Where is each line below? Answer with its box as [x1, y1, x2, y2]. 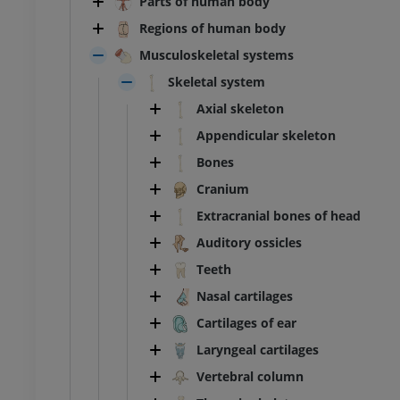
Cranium [196, 180, 249, 198]
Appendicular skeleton [196, 127, 336, 145]
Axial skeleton [196, 100, 284, 118]
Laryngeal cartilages [196, 341, 319, 359]
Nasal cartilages [196, 287, 293, 305]
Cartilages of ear [196, 314, 296, 332]
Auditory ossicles [196, 234, 302, 252]
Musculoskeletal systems [139, 46, 294, 64]
